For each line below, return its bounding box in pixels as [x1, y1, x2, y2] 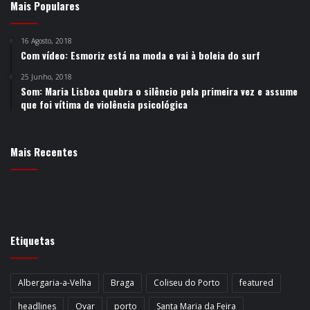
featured [239, 276, 273, 289]
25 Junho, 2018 [21, 71, 72, 82]
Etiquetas [10, 232, 55, 248]
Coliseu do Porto [154, 276, 220, 289]
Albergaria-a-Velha [18, 276, 91, 289]
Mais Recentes [10, 143, 77, 159]
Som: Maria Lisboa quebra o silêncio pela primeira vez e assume [21, 83, 298, 98]
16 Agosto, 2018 [21, 35, 72, 46]
